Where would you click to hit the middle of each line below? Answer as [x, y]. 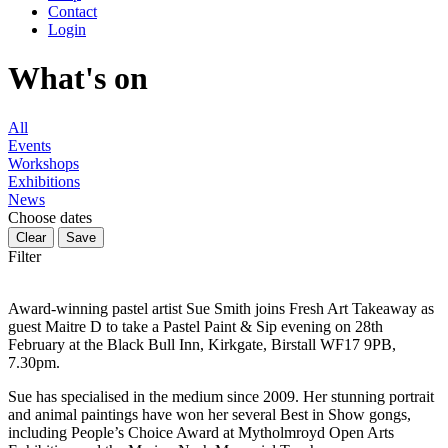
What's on [78, 78]
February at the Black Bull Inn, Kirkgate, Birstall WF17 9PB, [202, 344]
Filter [24, 256]
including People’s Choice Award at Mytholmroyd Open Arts [201, 432]
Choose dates [50, 217]
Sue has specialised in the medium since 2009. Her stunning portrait [221, 396]
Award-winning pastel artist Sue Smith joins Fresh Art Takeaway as [221, 308]
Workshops [43, 163]
